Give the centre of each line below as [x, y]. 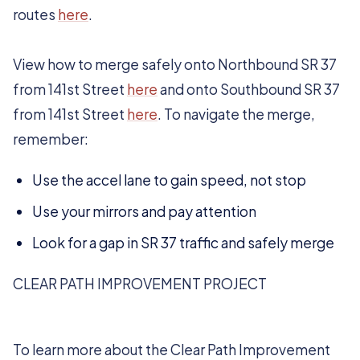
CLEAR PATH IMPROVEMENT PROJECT [140, 284]
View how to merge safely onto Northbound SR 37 [175, 64]
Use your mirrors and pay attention [144, 211]
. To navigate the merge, [236, 114]
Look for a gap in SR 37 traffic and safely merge [183, 243]
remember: [51, 139]
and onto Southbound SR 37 [249, 89]
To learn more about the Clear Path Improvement [172, 350]
